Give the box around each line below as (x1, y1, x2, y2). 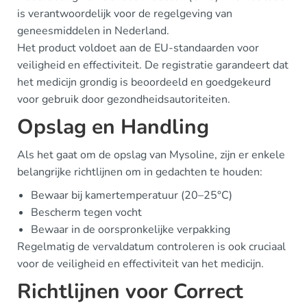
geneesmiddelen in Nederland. (17, 23, 169, 38)
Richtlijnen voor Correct (17, 277, 243, 306)
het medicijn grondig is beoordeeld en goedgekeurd (17, 74, 271, 90)
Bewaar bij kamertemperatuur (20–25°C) (31, 187, 232, 203)
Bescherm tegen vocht (31, 204, 142, 220)
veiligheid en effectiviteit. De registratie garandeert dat (17, 57, 288, 73)
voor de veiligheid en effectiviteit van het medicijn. (17, 256, 264, 271)
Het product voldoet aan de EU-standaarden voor (17, 40, 259, 56)
